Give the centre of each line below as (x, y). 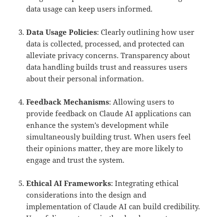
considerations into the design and (86, 195)
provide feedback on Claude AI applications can (109, 114)
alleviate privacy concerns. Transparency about (108, 55)
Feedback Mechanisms (68, 102)
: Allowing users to (142, 102)
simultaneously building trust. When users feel (109, 137)
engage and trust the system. (76, 160)
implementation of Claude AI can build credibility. (113, 207)
